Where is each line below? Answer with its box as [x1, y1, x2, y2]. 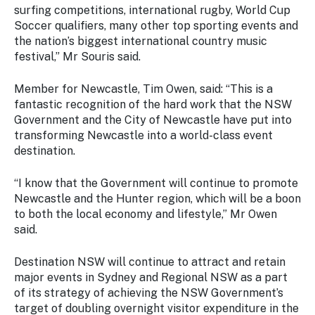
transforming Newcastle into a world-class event [14, 129, 273, 142]
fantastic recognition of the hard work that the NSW [14, 98, 292, 111]
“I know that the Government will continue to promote [14, 176, 298, 190]
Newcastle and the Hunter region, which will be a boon [14, 192, 301, 205]
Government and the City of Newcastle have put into [14, 113, 292, 127]
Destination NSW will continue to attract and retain [14, 255, 285, 269]
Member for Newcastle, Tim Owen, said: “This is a [14, 82, 273, 96]
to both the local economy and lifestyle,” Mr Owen [14, 207, 277, 221]
